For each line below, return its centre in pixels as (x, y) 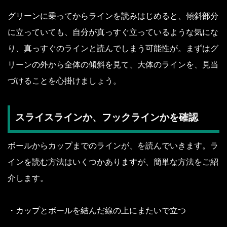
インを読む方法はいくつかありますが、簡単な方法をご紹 (113, 162)
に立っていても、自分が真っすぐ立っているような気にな (113, 32)
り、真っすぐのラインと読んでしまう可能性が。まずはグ (113, 48)
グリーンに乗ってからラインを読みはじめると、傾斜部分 (113, 16)
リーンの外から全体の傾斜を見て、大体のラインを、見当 (113, 64)
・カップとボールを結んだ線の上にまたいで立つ (97, 211)
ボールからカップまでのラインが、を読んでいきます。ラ (113, 146)
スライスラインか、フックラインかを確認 (106, 118)
